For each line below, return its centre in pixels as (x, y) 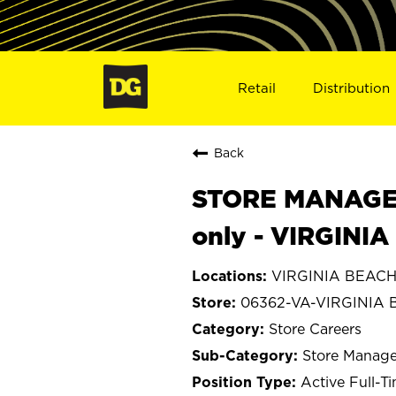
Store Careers (315, 328)
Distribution (352, 88)
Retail (256, 88)
